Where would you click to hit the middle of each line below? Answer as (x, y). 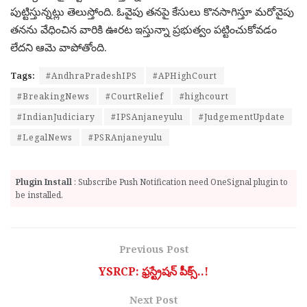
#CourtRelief (135, 97)
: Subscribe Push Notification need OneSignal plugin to (180, 182)
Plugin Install (44, 182)
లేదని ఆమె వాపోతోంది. (59, 48)
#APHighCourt (185, 76)
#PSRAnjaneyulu (125, 138)
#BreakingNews (53, 97)
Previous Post (153, 249)
